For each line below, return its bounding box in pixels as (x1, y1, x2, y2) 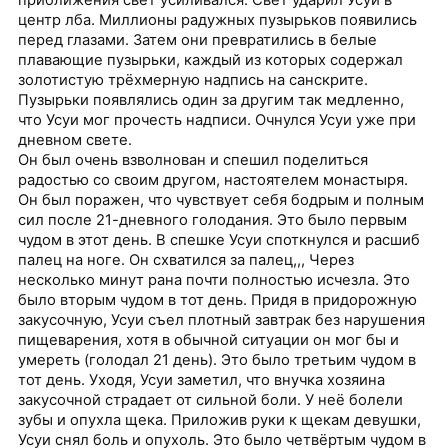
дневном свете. (18, 131, 133, 150)
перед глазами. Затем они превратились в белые (18, 31, 378, 50)
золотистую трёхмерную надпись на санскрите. (18, 71, 369, 90)
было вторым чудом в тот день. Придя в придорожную (18, 291, 418, 310)
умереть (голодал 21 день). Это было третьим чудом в (18, 351, 417, 370)
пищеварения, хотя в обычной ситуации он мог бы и (18, 331, 400, 350)
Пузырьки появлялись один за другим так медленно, (18, 91, 405, 110)
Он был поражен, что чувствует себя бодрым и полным (18, 191, 425, 210)
